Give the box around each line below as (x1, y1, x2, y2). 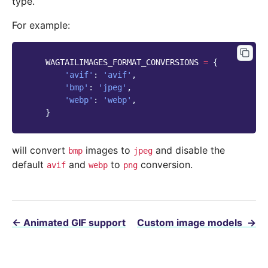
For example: (12, 19, 70, 32)
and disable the (153, 144, 225, 157)
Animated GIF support (23, 217, 126, 229)
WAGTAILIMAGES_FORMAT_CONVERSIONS (45, 57, 199, 68)
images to (83, 144, 133, 157)
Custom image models (137, 217, 245, 229)
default (12, 159, 47, 171)
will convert (12, 144, 68, 157)
